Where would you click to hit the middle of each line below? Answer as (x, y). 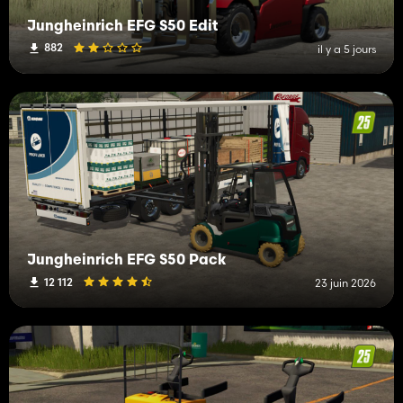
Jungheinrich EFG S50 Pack (127, 261)
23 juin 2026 (345, 283)
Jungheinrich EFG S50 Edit (122, 27)
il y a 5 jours (347, 49)
